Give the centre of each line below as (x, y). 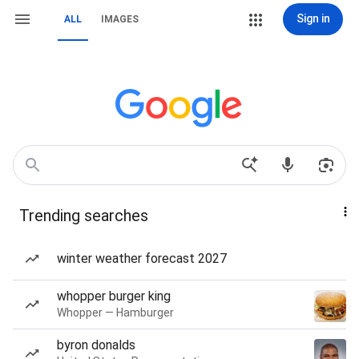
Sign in (313, 18)
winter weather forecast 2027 (142, 258)
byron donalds (96, 345)
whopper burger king (114, 296)
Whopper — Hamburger (115, 313)
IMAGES (120, 19)
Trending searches (84, 216)
